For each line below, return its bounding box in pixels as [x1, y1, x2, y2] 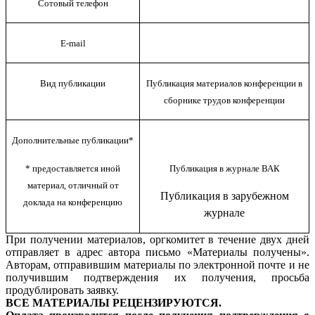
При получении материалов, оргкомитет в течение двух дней [6, 233, 309, 245]
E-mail [60, 37, 86, 49]
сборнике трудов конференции [164, 94, 285, 105]
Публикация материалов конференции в [146, 77, 302, 89]
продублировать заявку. [6, 283, 119, 296]
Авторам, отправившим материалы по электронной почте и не [6, 258, 309, 271]
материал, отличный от [27, 179, 119, 191]
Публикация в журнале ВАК [169, 162, 280, 174]
